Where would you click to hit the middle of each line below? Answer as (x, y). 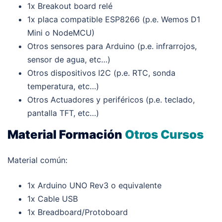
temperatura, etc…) (63, 86)
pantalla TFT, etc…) (63, 113)
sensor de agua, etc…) (69, 59)
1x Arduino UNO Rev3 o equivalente (94, 185)
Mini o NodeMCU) (61, 32)
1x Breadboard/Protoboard (78, 212)
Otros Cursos (164, 134)
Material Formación (66, 134)
